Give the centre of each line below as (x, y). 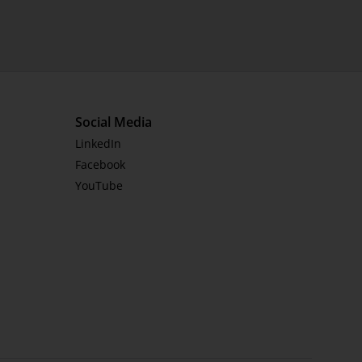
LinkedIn (98, 143)
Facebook (100, 164)
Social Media (114, 122)
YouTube (99, 185)
